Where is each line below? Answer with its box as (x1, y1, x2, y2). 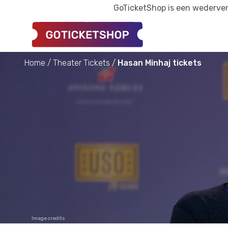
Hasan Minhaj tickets (118, 58, 202, 68)
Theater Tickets (53, 58, 110, 68)
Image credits (32, 215, 65, 221)
